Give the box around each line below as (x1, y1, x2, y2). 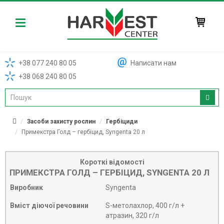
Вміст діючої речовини (10, 201, 88, 210)
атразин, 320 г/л (105, 211, 159, 220)
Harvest (20, 19, 41, 26)
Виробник (10, 183, 43, 192)
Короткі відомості (79, 158, 144, 166)
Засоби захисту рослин (27, 118, 95, 125)
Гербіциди (106, 118, 137, 125)
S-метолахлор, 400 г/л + (105, 201, 184, 210)
